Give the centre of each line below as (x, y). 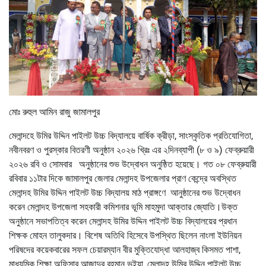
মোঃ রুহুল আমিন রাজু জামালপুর (54, 112)
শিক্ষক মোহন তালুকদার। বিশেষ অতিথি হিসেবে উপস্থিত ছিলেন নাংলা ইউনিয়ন (125, 235)
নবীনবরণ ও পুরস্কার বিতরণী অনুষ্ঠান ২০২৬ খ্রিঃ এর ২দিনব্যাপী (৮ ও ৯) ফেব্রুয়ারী (132, 150)
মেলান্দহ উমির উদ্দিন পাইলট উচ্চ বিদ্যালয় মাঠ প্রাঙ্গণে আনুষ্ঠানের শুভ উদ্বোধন (125, 192)
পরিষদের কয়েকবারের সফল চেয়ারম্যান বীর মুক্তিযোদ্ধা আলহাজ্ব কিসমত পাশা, (125, 249)
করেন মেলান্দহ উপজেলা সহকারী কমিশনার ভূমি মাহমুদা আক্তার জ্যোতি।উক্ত (123, 207)
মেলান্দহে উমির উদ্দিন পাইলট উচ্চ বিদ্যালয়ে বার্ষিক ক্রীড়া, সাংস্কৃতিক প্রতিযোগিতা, (131, 135)
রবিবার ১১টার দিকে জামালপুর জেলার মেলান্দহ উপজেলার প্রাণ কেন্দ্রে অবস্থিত (123, 178)
